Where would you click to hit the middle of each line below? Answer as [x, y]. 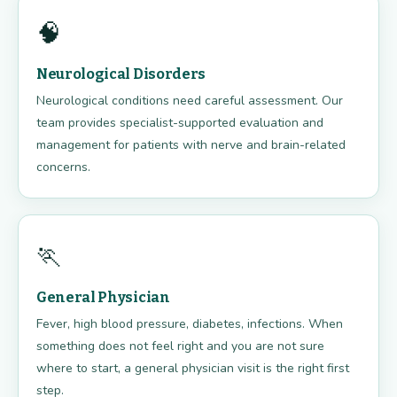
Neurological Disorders [121, 74]
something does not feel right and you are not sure [180, 346]
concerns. [63, 167]
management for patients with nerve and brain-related [191, 145]
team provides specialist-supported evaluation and [180, 123]
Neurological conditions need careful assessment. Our [190, 101]
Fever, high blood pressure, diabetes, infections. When [190, 324]
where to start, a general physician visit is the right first [193, 369]
